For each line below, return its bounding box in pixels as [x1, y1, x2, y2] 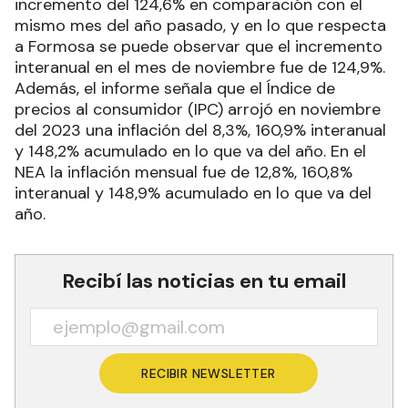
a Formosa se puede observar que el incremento [15, 35, 382, 57]
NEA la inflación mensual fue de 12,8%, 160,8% [15, 160, 352, 183]
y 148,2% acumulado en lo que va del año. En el [15, 139, 366, 162]
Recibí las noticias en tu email [62, 267, 346, 294]
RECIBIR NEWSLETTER [141, 364, 276, 382]
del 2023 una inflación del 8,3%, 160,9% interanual [15, 118, 386, 141]
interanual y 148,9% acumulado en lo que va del [15, 181, 372, 204]
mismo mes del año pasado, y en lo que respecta [15, 14, 386, 36]
